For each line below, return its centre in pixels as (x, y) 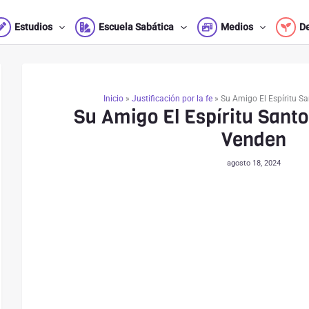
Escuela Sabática (137, 27)
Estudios (33, 27)
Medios (237, 27)
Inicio (113, 99)
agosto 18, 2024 (254, 163)
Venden (254, 140)
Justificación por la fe (172, 99)
